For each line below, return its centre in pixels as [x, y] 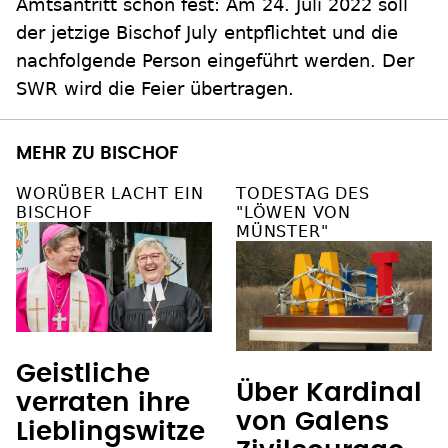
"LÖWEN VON [294, 213]
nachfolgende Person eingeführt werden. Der [215, 61]
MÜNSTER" [282, 232]
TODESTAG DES [303, 194]
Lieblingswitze [110, 432]
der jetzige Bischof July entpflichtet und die [207, 33]
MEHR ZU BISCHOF [97, 154]
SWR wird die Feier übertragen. [155, 89]
